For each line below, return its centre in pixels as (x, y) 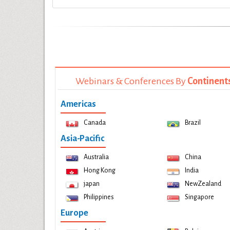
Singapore (199, 197)
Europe (74, 213)
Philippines (99, 197)
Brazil (193, 123)
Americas (78, 104)
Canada (95, 123)
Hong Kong (100, 170)
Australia (96, 157)
